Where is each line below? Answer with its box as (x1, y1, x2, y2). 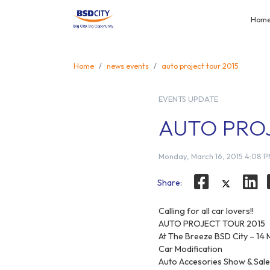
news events (107, 61, 149, 71)
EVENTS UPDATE (159, 94, 219, 104)
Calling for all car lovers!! (159, 206, 254, 217)
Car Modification (159, 243, 223, 255)
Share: (157, 177, 183, 189)
